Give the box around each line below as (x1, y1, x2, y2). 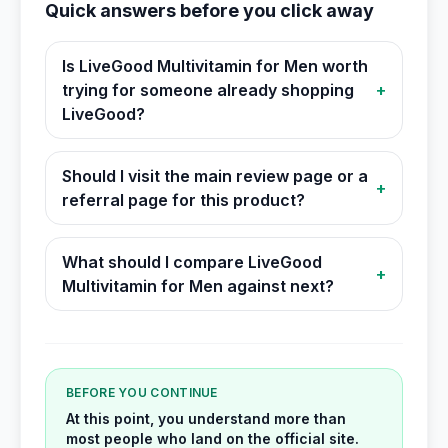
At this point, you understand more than (66, 410, 346, 427)
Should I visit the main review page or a (62, 166, 368, 186)
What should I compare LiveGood (62, 252, 322, 272)
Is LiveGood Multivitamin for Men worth (62, 56, 368, 76)
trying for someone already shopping (62, 80, 354, 100)
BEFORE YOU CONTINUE (66, 385, 218, 400)
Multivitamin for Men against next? (62, 276, 334, 296)
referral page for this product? (62, 190, 305, 210)
